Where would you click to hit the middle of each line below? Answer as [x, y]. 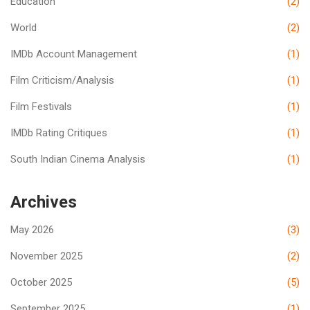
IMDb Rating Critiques [59, 133]
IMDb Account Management [74, 54]
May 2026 [32, 230]
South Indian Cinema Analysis [78, 159]
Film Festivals [41, 107]
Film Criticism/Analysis [62, 81]
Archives [44, 202]
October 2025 [41, 283]
